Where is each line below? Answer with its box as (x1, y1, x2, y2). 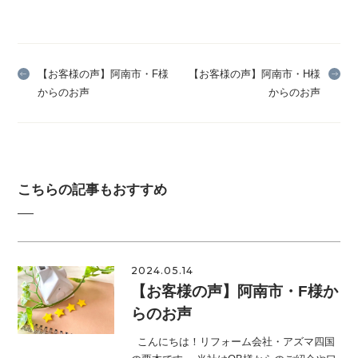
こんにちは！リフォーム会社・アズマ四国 (130, 335, 335, 348)
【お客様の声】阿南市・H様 (188, 68, 320, 81)
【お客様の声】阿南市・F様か (130, 283, 338, 300)
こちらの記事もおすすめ (18, 182, 168, 198)
